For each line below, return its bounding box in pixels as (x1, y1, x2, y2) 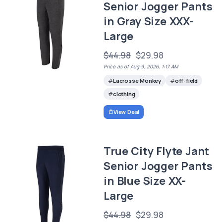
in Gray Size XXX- (104, 13, 194, 29)
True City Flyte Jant (104, 144, 210, 159)
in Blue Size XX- (104, 173, 186, 189)
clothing (112, 90, 135, 98)
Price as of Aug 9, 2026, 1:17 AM (104, 62, 178, 70)
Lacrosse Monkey (112, 76, 161, 84)
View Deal (113, 108, 140, 116)
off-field (174, 76, 198, 84)
